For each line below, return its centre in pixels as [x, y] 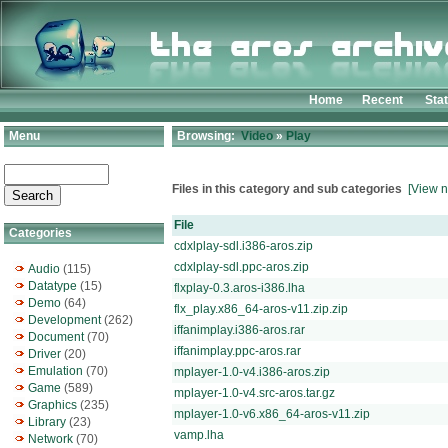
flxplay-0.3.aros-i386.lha [239, 288]
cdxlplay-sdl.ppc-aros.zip [241, 267]
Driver [44, 354]
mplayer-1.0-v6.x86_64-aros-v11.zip [272, 414]
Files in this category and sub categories [287, 189]
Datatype [52, 286]
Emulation [55, 371]
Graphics [52, 405]
